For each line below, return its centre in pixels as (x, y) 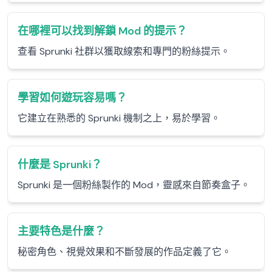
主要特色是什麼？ (61, 231)
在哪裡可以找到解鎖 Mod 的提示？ (102, 31)
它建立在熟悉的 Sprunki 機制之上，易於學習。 (119, 118)
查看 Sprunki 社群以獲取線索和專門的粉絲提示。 (124, 51)
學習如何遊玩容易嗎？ (72, 98)
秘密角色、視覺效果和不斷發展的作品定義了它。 (124, 252)
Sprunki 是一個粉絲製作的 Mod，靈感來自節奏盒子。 (134, 185)
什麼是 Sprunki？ (60, 165)
